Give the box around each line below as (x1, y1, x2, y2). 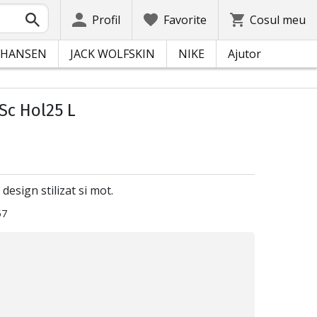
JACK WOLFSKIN (70, 46, 155, 62)
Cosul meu (250, 12, 306, 28)
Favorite (163, 12, 207, 28)
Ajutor (228, 46, 261, 62)
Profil (92, 12, 120, 28)
